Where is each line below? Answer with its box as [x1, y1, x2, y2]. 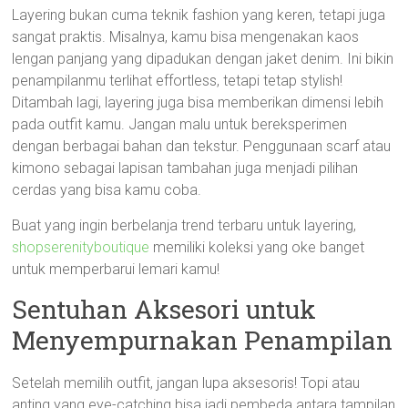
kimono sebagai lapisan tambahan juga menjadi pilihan [12, 159, 359, 177]
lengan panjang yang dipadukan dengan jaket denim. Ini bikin [12, 50, 394, 67]
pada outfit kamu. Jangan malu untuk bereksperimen [12, 116, 348, 133]
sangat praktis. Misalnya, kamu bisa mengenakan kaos [12, 28, 360, 46]
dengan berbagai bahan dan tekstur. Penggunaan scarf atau [12, 138, 392, 155]
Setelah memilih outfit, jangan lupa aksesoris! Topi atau [12, 374, 361, 392]
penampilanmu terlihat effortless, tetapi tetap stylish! [12, 72, 343, 89]
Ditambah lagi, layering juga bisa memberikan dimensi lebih [12, 94, 384, 111]
